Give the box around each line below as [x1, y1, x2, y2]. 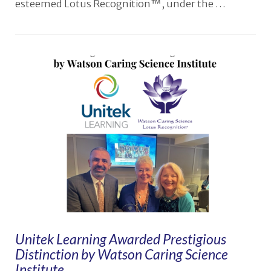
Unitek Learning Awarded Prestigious [15, 230, 226, 248]
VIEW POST [111, 79, 160, 89]
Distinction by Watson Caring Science [15, 246, 228, 263]
